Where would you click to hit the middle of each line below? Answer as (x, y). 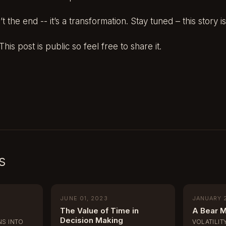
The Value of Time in (100, 210)
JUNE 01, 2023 (84, 198)
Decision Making (92, 220)
